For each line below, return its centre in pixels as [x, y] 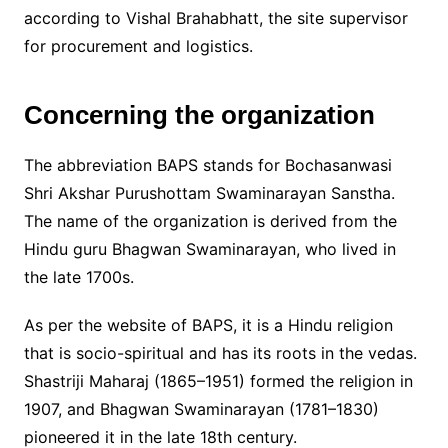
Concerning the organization [199, 114]
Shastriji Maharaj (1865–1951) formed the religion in [218, 380]
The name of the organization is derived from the [210, 220]
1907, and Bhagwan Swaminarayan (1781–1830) [201, 408]
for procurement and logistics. [138, 45]
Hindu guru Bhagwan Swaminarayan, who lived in [209, 248]
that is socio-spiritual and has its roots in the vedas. [220, 352]
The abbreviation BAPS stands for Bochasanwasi [207, 164]
